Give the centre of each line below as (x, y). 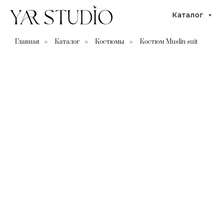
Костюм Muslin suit (169, 42)
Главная (27, 42)
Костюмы (110, 42)
